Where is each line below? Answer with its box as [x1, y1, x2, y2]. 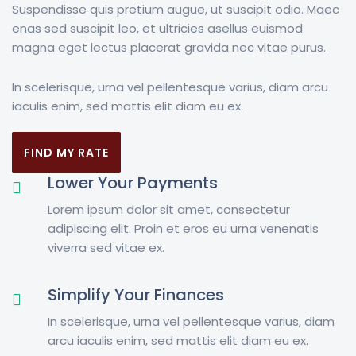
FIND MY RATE [24, 145, 109, 161]
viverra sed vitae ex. [48, 239, 164, 257]
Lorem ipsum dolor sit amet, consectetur [48, 201, 290, 219]
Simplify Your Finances [48, 284, 224, 307]
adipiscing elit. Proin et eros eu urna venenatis [48, 220, 319, 238]
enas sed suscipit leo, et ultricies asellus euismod [12, 20, 303, 37]
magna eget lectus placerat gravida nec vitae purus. [12, 39, 326, 56]
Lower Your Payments [48, 172, 218, 195]
